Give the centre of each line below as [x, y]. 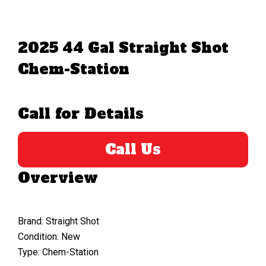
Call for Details [81, 113]
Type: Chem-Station [58, 252]
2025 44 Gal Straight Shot [123, 47]
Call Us [133, 149]
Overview [58, 178]
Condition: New [49, 236]
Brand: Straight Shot [58, 221]
